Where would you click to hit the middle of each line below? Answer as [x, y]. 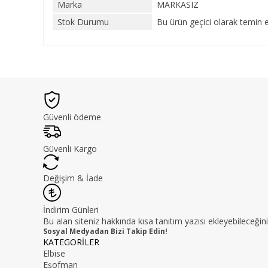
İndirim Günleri [71, 210]
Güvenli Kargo [70, 149]
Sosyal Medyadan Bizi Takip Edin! [105, 231]
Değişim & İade [73, 178]
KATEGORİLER [71, 242]
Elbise [54, 253]
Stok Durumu [83, 22]
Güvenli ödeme [72, 117]
